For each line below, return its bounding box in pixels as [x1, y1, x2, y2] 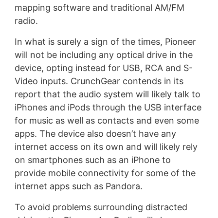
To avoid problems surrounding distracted [14, 201, 187, 212]
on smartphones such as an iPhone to [14, 154, 171, 165]
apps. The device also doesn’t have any [14, 128, 176, 139]
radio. [14, 15, 38, 26]
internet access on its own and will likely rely [14, 141, 198, 152]
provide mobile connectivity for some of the [14, 167, 196, 178]
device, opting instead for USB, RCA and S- [14, 62, 193, 73]
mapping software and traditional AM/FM [14, 2, 184, 13]
